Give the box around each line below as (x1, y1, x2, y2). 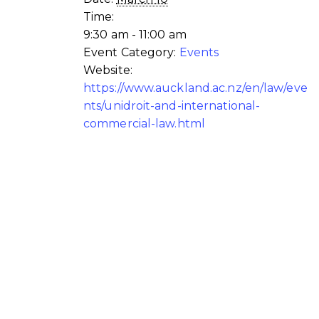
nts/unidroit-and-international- (83, 99, 261, 113)
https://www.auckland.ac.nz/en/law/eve (83, 81, 308, 95)
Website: (83, 63, 132, 78)
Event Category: (83, 46, 177, 60)
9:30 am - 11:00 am (83, 28, 187, 42)
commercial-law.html (83, 117, 205, 131)
